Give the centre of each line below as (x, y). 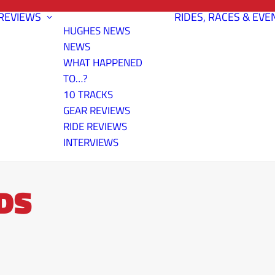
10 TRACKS (88, 95)
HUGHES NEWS (97, 31)
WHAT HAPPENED (103, 63)
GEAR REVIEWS (97, 110)
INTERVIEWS (91, 142)
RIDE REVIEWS (95, 126)
